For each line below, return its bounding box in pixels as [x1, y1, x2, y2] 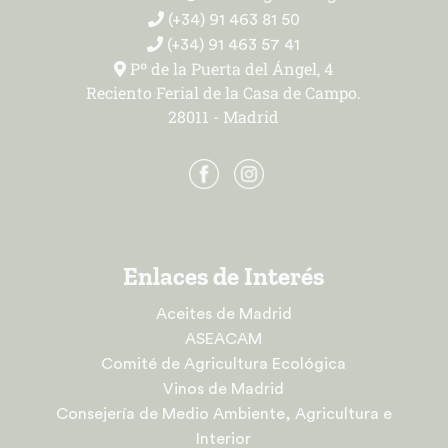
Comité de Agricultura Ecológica [101, 355, 347, 372]
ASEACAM [185, 330, 263, 347]
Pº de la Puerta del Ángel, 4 [126, 57, 334, 79]
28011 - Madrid [168, 105, 280, 127]
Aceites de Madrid [155, 305, 292, 322]
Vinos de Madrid [163, 380, 285, 397]
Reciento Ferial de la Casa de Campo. [86, 81, 362, 103]
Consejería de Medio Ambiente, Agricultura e [55, 405, 392, 422]
